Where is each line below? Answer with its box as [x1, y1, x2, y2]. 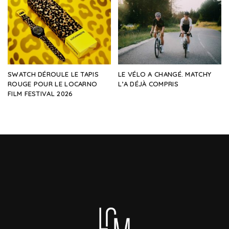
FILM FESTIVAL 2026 [8, 89, 73, 98]
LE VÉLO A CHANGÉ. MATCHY [118, 70, 212, 78]
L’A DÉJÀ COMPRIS [118, 80, 178, 88]
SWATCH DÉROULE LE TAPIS [8, 70, 99, 78]
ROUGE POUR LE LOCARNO [8, 80, 98, 88]
